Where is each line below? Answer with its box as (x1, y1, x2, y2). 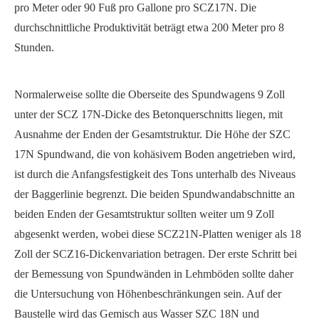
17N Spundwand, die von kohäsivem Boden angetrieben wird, (14, 148, 296, 161)
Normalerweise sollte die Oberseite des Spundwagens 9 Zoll (14, 88, 285, 101)
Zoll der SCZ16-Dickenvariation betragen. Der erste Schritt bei (14, 248, 297, 261)
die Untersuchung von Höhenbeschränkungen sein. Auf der (14, 288, 281, 300)
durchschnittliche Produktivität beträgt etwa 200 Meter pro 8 (14, 21, 284, 34)
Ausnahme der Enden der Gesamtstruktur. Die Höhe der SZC (14, 128, 291, 141)
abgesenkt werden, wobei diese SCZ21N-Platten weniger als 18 (14, 228, 301, 241)
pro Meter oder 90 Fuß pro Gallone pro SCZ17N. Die (14, 1, 256, 14)
